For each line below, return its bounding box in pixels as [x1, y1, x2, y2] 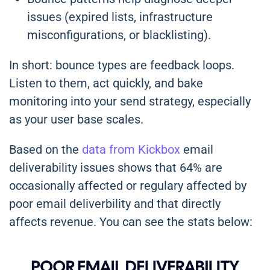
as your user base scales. [9, 112, 143, 127]
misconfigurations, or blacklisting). [27, 28, 211, 43]
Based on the [9, 142, 82, 157]
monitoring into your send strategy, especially [9, 94, 251, 109]
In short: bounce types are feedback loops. [9, 58, 234, 73]
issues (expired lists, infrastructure [27, 10, 213, 25]
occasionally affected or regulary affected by [9, 178, 246, 193]
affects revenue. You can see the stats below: [9, 215, 253, 230]
